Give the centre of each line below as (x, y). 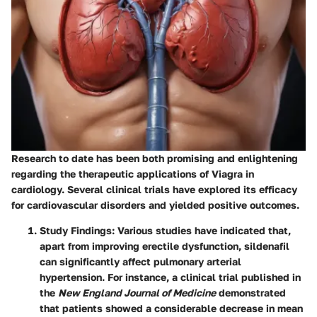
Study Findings (76, 230)
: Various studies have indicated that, (201, 230)
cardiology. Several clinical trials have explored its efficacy (154, 189)
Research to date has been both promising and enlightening (155, 158)
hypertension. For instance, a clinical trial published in (170, 277)
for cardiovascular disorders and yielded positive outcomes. (155, 204)
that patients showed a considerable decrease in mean (171, 308)
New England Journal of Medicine (137, 292)
